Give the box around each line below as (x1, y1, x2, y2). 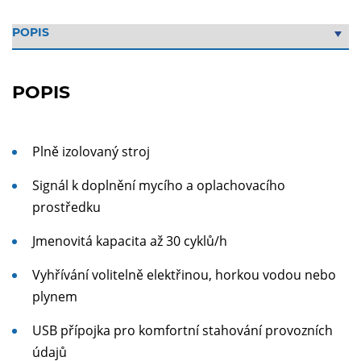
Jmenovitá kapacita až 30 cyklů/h (32, 232, 227, 250)
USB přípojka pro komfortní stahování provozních (32, 322, 333, 339)
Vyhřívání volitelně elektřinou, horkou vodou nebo (32, 266, 336, 284)
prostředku (32, 198, 101, 216)
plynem (32, 288, 77, 305)
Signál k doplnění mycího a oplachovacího (32, 176, 285, 194)
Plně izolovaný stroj (32, 143, 150, 160)
